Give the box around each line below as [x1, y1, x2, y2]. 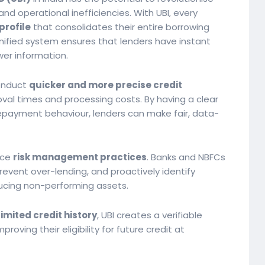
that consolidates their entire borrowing [31, 21, 209, 33]
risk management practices [13, 151, 147, 163]
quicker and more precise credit [29, 79, 182, 91]
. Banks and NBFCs [147, 151, 225, 163]
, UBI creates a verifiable [97, 209, 202, 221]
